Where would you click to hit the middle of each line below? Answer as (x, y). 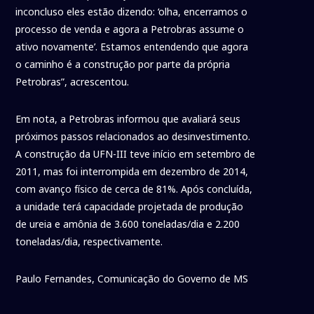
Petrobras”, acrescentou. (73, 82)
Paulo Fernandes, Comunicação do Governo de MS (132, 279)
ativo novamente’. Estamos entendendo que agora (132, 47)
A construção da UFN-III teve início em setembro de (136, 154)
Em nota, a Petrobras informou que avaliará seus (128, 119)
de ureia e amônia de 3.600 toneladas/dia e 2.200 (128, 224)
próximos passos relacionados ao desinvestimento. (133, 137)
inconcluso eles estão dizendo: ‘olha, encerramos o (132, 12)
